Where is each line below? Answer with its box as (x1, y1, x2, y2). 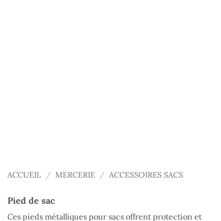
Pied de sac (7, 194, 55, 206)
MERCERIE (55, 170, 95, 180)
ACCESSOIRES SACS (109, 170, 184, 180)
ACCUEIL (7, 170, 41, 180)
